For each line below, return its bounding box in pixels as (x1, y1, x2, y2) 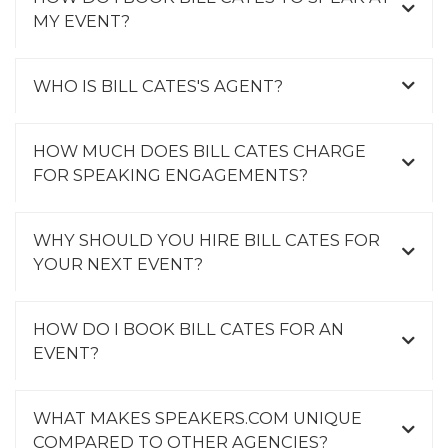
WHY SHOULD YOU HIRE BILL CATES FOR (33, 229, 380, 250)
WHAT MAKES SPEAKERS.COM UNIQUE (33, 407, 362, 428)
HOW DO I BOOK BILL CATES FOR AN (33, 318, 344, 339)
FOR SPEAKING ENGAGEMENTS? (33, 164, 308, 185)
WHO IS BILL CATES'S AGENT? (33, 75, 283, 96)
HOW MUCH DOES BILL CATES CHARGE (33, 140, 366, 161)
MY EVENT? (33, 10, 130, 31)
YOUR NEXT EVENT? (33, 253, 203, 274)
